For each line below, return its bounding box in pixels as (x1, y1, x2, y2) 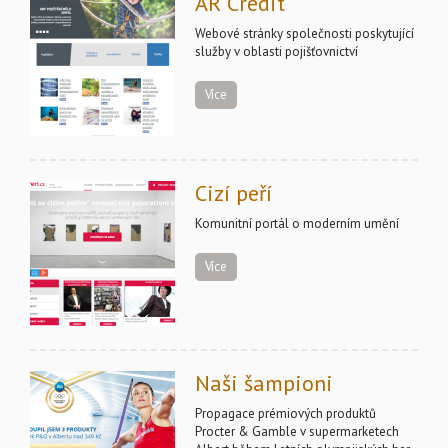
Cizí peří (195, 179, 272, 207)
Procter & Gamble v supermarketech (195, 423, 399, 440)
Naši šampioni (195, 369, 333, 397)
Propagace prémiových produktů (195, 405, 376, 422)
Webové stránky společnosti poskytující (195, 25, 414, 42)
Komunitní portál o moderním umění (195, 215, 399, 232)
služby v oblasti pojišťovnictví (195, 43, 358, 60)
